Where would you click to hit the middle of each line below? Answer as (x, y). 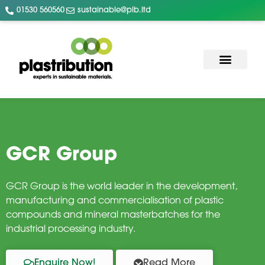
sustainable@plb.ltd (114, 10)
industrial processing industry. (71, 228)
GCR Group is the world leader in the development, (122, 185)
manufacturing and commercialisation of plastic (115, 199)
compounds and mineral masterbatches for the (113, 214)
